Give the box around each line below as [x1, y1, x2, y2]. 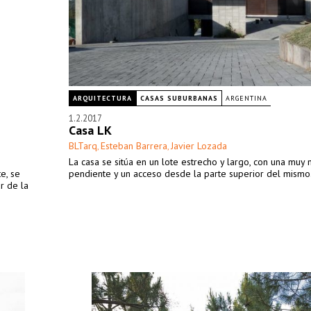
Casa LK [69, 122, 112, 138]
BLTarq [69, 140, 97, 152]
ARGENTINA [226, 94, 267, 103]
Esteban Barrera [101, 140, 167, 152]
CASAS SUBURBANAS [140, 94, 218, 103]
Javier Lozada [171, 140, 227, 152]
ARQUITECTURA [73, 94, 132, 103]
